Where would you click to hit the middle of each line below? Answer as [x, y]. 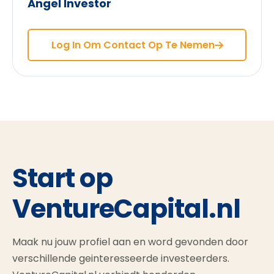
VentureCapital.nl [126, 209]
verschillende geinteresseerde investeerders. [121, 258]
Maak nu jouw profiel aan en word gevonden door [130, 242]
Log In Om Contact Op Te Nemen [133, 45]
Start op [62, 178]
